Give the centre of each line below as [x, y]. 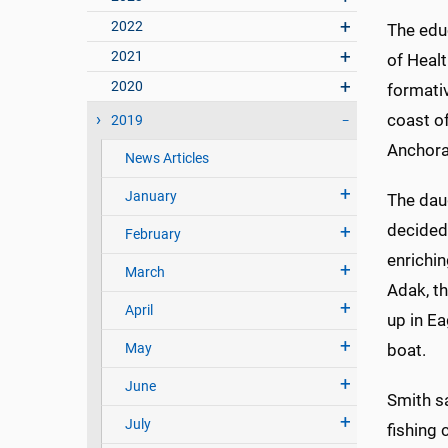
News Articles [166, 159]
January [150, 197]
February [152, 235]
